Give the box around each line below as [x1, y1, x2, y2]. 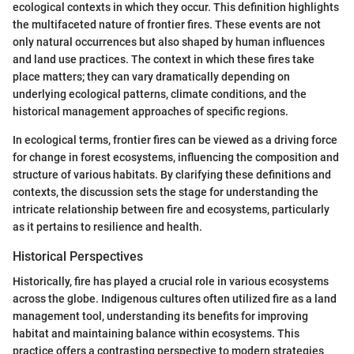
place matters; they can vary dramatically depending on [13, 70, 290, 83]
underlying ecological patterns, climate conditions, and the [13, 87, 307, 100]
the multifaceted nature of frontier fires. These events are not [13, 17, 321, 31]
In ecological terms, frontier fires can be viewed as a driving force [13, 133, 337, 146]
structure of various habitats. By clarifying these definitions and [13, 168, 331, 181]
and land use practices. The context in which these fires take [13, 52, 314, 66]
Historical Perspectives [13, 248, 143, 264]
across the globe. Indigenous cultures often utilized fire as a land [13, 292, 337, 305]
